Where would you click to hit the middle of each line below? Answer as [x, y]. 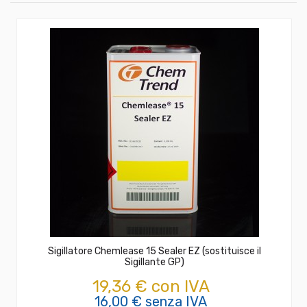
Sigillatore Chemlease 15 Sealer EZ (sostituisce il [154, 251]
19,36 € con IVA [151, 286]
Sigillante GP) [154, 262]
